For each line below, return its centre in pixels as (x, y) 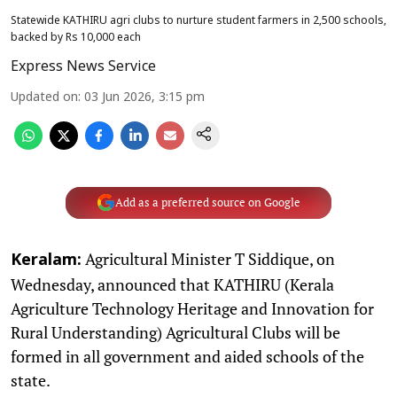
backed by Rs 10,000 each (76, 38)
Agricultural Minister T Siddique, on (208, 258)
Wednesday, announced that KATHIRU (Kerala (172, 284)
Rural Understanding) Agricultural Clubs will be (175, 332)
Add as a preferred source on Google (207, 202)
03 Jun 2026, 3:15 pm (144, 97)
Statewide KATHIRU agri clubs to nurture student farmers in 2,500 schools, (198, 21)
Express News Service (83, 67)
